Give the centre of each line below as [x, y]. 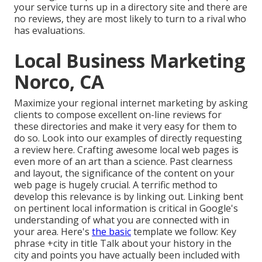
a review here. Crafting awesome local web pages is [126, 150]
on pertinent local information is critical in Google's [126, 208]
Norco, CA [59, 82]
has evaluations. [49, 31]
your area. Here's [53, 232]
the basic [111, 232]
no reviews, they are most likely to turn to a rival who [130, 19]
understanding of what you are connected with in [122, 220]
